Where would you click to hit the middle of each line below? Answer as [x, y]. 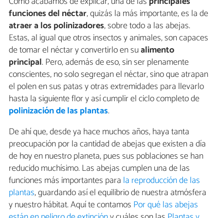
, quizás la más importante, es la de [147, 14]
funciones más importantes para [66, 181]
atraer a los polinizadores [56, 26]
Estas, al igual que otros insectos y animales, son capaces [109, 38]
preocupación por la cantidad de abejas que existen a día [107, 144]
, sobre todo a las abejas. [147, 26]
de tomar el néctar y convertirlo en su [75, 50]
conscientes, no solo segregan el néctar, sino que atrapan [109, 74]
